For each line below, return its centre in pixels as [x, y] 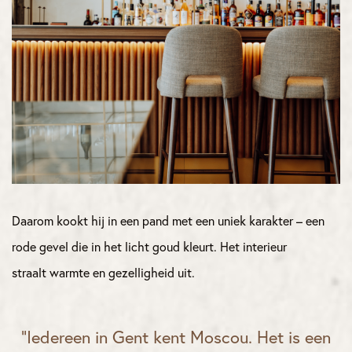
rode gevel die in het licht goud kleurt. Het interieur [149, 247]
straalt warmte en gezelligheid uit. [103, 273]
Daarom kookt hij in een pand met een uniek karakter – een [168, 221]
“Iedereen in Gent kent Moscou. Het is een [176, 338]
